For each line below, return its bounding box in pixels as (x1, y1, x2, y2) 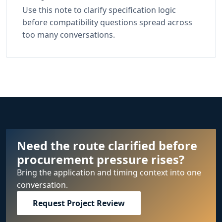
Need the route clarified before (17, 137, 197, 154)
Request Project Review (33, 197, 125, 209)
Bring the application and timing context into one (17, 166, 201, 178)
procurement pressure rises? (17, 151, 184, 167)
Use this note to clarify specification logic (22, 4, 176, 15)
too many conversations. (22, 29, 115, 40)
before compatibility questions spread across (22, 16, 192, 28)
